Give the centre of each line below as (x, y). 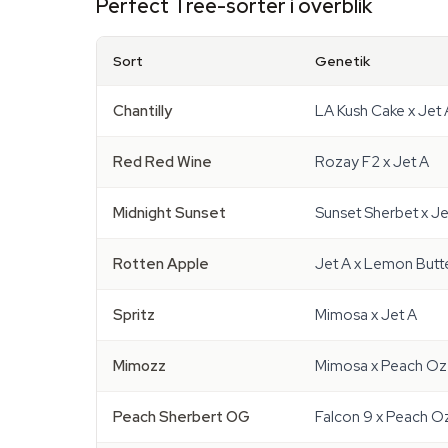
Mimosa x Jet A (366, 315)
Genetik (342, 61)
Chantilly (142, 111)
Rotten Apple (161, 264)
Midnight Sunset (169, 213)
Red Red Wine (162, 162)
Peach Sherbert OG (181, 417)
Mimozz (139, 366)
